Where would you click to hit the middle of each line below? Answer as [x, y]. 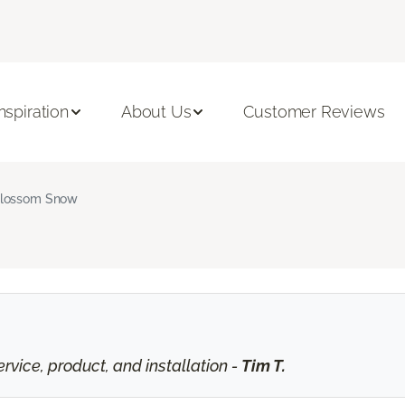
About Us [156, 112]
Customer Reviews [314, 112]
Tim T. [263, 366]
